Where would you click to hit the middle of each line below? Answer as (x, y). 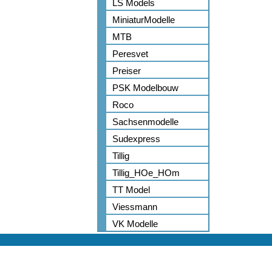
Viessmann (135, 207)
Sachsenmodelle (145, 122)
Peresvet (130, 54)
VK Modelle (135, 224)
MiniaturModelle (144, 20)
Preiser (127, 71)
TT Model (131, 190)
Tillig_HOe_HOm (146, 173)
